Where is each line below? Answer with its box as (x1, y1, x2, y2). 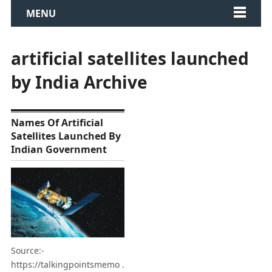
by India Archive (10, 70, 148, 93)
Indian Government (10, 143, 107, 156)
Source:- (10, 245, 44, 257)
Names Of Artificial (10, 116, 103, 129)
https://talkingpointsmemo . (10, 259, 124, 271)
